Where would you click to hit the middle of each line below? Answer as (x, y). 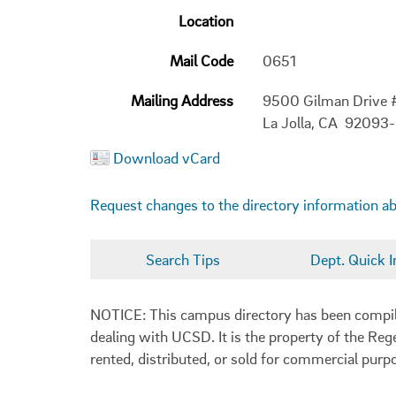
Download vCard (167, 158)
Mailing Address (182, 100)
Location (206, 21)
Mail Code (202, 61)
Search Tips (183, 259)
